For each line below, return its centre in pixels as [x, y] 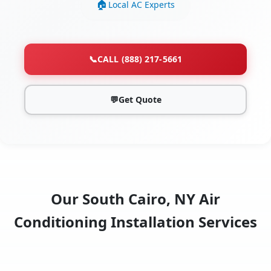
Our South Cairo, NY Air [135, 199]
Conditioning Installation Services [135, 222]
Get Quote [140, 100]
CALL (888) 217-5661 [140, 59]
